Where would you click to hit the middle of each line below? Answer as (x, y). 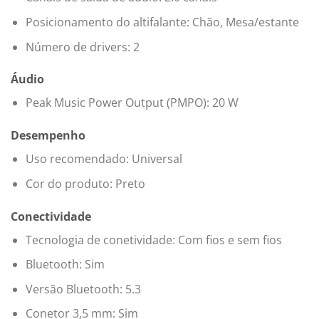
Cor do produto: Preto (85, 183)
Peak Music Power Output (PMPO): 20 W (132, 103)
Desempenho (48, 136)
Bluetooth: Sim (65, 265)
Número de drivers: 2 (82, 47)
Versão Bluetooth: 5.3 (83, 289)
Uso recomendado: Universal (104, 159)
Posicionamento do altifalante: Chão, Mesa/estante (162, 22)
